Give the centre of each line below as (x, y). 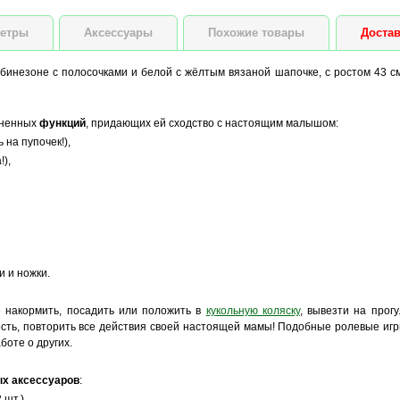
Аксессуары (119, 33)
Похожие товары (257, 33)
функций (62, 123)
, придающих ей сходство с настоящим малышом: (212, 123)
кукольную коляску (253, 311)
